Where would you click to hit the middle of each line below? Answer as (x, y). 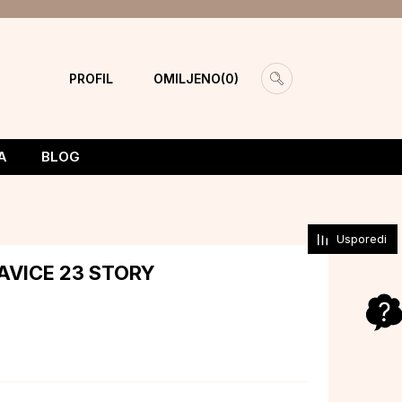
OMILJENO (187, 78)
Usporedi (362, 239)
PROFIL (91, 78)
